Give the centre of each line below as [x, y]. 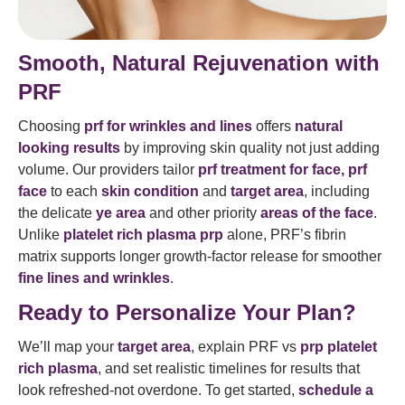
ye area [121, 213]
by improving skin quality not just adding [250, 148]
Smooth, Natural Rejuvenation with [199, 63]
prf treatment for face [269, 170]
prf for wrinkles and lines [168, 127]
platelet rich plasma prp [143, 235]
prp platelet [339, 347]
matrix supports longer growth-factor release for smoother [200, 257]
